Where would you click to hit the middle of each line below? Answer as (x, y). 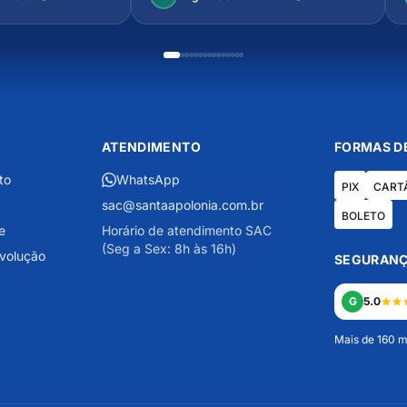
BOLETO (363, 216)
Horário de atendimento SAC (187, 231)
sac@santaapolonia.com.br (183, 205)
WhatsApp (148, 180)
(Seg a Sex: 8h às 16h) (169, 249)
